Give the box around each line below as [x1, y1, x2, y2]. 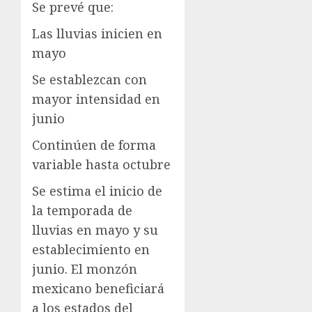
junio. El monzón [32, 260, 137, 278]
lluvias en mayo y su [32, 221, 158, 239]
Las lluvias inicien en [32, 25, 162, 42]
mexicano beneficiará [32, 280, 164, 297]
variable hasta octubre [32, 156, 171, 173]
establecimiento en [32, 241, 150, 258]
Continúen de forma [32, 136, 156, 154]
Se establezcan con [32, 71, 147, 88]
